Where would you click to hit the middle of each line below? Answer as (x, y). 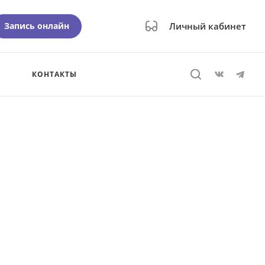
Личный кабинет (208, 26)
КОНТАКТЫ (54, 74)
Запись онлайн (37, 25)
